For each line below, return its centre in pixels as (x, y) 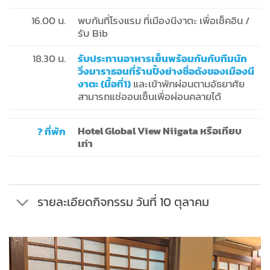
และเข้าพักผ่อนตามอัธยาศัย (188, 84)
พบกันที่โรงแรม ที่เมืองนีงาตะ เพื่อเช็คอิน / (164, 20)
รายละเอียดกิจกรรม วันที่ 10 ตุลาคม (123, 202)
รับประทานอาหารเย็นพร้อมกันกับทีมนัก (162, 58)
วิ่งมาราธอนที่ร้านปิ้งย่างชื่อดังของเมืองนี (166, 71)
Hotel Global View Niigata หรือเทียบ (160, 131)
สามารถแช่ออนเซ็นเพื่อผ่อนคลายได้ (151, 96)
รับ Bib (93, 33)
